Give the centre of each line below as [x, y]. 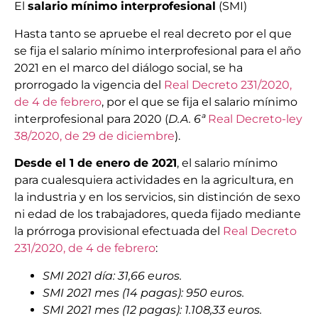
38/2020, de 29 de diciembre [94, 136]
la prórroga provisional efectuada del [119, 231]
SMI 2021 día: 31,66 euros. [112, 275]
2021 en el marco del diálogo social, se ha [128, 67]
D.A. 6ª [188, 119]
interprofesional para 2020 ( [91, 119]
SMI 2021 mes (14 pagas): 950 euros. [143, 292]
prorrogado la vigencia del [89, 84]
